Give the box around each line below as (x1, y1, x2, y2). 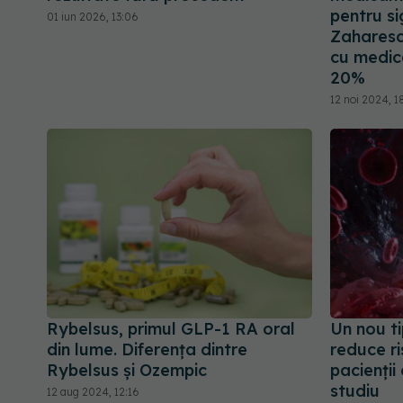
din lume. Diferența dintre (47, 339, 247, 361)
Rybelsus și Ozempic (47, 360, 207, 381)
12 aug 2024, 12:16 (47, 385, 139, 399)
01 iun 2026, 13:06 (47, 9, 139, 23)
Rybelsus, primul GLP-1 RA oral (47, 318, 295, 340)
